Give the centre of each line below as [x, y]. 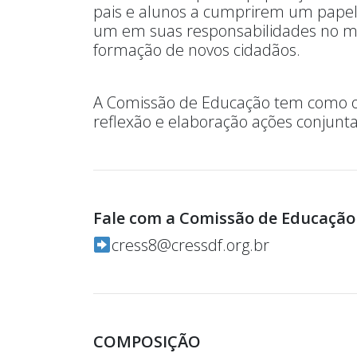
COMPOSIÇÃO [147, 341]
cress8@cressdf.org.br [190, 245]
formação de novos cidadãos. [197, 49]
